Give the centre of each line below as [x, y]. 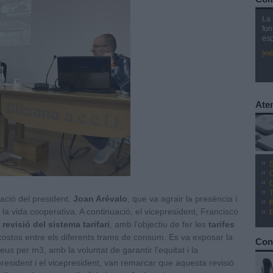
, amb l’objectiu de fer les [159, 224]
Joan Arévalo [100, 199]
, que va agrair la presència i [182, 199]
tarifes [222, 224]
